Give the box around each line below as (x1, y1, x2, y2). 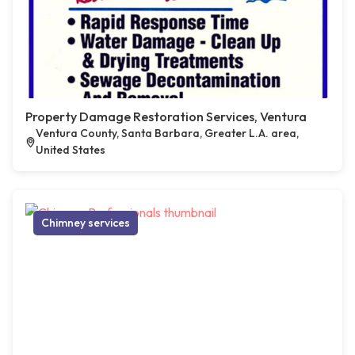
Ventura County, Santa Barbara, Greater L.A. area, (36, 126, 300, 140)
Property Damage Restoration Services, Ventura (25, 109, 307, 124)
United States (36, 143, 106, 157)
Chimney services (41, 216, 130, 230)
